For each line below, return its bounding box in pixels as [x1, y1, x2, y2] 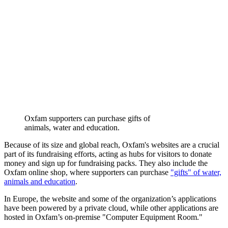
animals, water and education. [24, 123, 120, 132]
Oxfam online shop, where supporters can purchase [4, 168, 170, 177]
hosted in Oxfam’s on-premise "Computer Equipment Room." [4, 213, 203, 222]
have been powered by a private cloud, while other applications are [4, 204, 218, 213]
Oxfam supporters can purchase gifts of [24, 114, 150, 123]
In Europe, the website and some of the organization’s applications [4, 194, 216, 204]
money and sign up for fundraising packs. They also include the [4, 159, 208, 168]
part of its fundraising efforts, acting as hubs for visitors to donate [4, 150, 212, 159]
